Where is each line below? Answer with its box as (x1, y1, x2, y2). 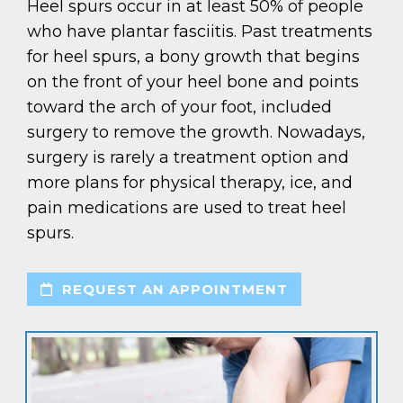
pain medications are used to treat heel (27, 198, 346, 219)
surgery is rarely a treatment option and (27, 148, 349, 168)
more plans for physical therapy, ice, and (27, 173, 353, 193)
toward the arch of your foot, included (27, 97, 332, 118)
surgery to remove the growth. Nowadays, (27, 122, 365, 143)
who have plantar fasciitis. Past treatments (27, 22, 372, 42)
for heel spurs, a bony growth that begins (27, 47, 360, 67)
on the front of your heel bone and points (27, 72, 359, 93)
